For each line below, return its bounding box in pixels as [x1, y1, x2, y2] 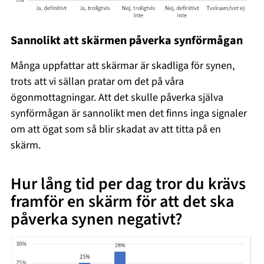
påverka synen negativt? [11, 207, 183, 231]
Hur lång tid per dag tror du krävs [11, 171, 246, 196]
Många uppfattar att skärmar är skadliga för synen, [11, 58, 235, 73]
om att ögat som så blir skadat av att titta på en [11, 121, 222, 137]
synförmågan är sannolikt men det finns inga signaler [11, 105, 247, 121]
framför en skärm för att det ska [11, 189, 235, 213]
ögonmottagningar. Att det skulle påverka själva [11, 90, 224, 105]
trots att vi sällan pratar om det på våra [11, 74, 184, 89]
